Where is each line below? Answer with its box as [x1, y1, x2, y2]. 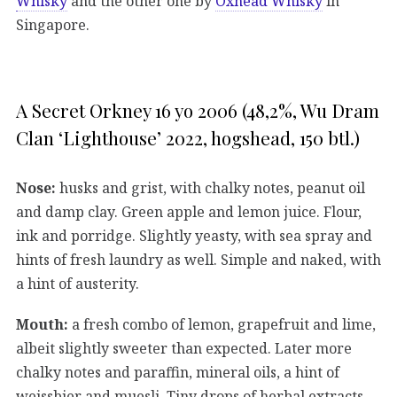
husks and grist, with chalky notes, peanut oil [56, 177, 365, 198]
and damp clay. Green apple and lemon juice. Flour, [16, 201, 362, 222]
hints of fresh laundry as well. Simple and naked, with [16, 249, 381, 269]
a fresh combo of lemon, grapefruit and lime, [68, 314, 376, 334]
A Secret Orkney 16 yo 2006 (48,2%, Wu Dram [16, 97, 379, 123]
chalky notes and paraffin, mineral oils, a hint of [16, 362, 339, 382]
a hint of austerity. [16, 273, 139, 293]
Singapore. [16, 15, 90, 35]
